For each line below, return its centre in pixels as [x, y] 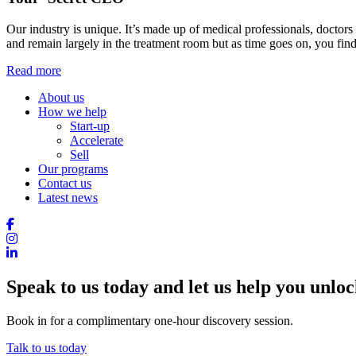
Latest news [68, 197]
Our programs [73, 169]
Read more [34, 70]
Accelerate [97, 140]
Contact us [65, 183]
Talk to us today [46, 347]
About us [61, 97]
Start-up [90, 126]
